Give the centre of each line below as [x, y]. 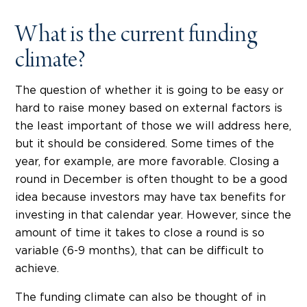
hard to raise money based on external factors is [149, 109]
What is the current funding [136, 37]
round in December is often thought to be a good [151, 180]
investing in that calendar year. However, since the [153, 216]
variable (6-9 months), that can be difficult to [139, 251]
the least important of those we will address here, [153, 126]
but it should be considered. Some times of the [145, 144]
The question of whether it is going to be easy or [149, 91]
